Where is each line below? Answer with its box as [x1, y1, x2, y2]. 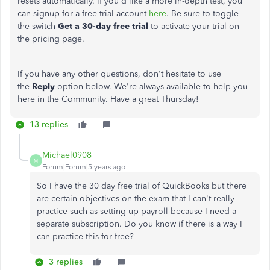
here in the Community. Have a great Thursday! [17, 94, 199, 104]
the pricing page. [17, 34, 84, 44]
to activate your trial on [148, 21, 239, 31]
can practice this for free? [37, 231, 134, 242]
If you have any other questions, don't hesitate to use [17, 69, 221, 79]
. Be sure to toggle [166, 8, 239, 19]
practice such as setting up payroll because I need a [37, 206, 236, 216]
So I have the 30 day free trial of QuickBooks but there [37, 181, 246, 191]
